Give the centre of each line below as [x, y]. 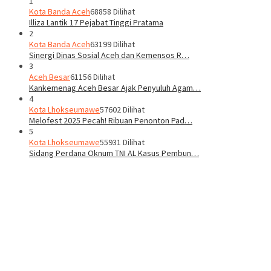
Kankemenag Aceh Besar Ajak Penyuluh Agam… [115, 87]
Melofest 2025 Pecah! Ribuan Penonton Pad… [111, 120]
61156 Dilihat [93, 77]
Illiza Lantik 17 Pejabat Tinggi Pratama [96, 22]
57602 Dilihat [122, 109]
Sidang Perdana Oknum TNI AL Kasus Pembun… [114, 153]
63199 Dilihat [113, 44]
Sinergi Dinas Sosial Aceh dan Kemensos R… [109, 55]
